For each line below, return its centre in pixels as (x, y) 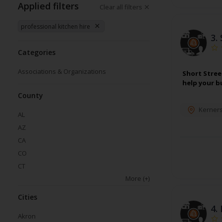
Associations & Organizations (62, 72)
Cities (28, 197)
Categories (37, 53)
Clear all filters (121, 7)
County (30, 96)
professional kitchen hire (55, 26)
